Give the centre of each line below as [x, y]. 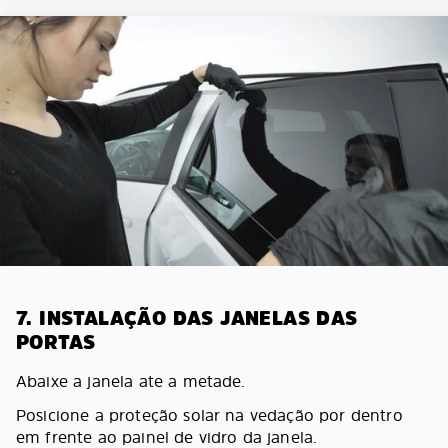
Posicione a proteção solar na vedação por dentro [209, 415]
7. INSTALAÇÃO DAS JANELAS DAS [187, 318]
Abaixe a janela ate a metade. [131, 381]
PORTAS [56, 342]
